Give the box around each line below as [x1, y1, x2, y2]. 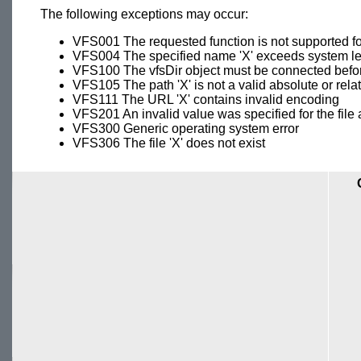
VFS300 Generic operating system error [73, 122, 299, 136]
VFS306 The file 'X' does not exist [73, 136, 265, 151]
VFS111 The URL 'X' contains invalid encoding [73, 93, 339, 107]
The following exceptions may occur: [40, 7, 248, 22]
